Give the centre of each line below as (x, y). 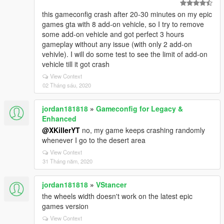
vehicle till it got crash (76, 64)
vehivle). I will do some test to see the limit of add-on (125, 54)
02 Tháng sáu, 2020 (67, 85)
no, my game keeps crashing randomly (142, 130)
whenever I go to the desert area (94, 140)
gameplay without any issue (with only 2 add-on (117, 44)
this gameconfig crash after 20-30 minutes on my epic (127, 14)
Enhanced (59, 118)
